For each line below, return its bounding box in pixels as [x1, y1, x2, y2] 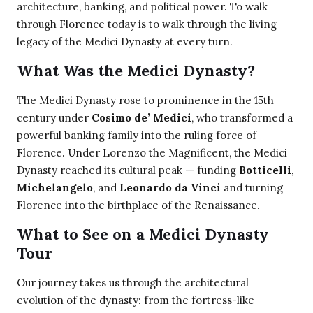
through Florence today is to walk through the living [17, 17, 277, 31]
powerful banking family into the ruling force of [17, 129, 256, 143]
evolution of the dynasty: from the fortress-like [17, 293, 254, 307]
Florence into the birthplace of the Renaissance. [17, 198, 260, 212]
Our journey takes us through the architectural [17, 276, 249, 290]
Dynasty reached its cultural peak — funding [17, 163, 239, 177]
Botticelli [239, 163, 291, 177]
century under [17, 111, 92, 125]
